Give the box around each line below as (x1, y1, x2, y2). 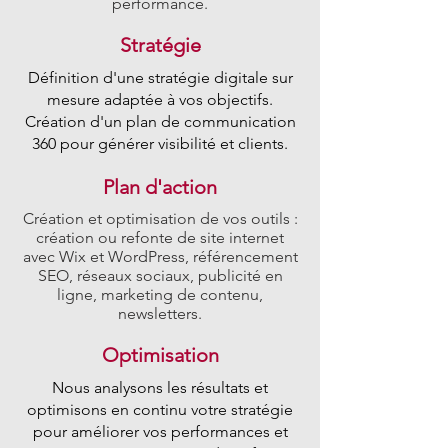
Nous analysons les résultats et (52, 378, 268, 397)
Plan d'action (103, 175, 217, 199)
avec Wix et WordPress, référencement (22, 247, 298, 266)
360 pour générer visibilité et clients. (32, 134, 288, 153)
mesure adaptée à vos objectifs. (47, 90, 273, 109)
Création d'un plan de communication (24, 112, 296, 131)
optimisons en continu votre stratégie (27, 400, 293, 419)
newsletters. (118, 304, 202, 323)
